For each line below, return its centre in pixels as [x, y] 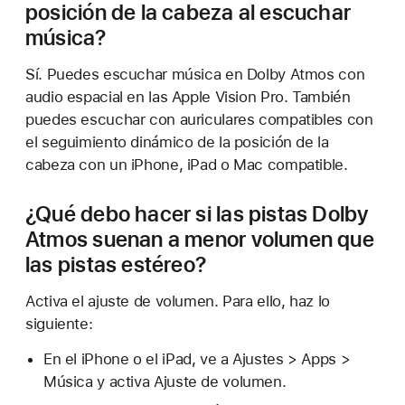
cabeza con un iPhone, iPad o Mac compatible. [187, 165]
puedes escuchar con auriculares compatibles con [199, 120]
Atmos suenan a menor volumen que [200, 240]
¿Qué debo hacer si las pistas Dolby [198, 214]
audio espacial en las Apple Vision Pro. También [188, 97]
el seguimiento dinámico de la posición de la [177, 142]
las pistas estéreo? [116, 265]
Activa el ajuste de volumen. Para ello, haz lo [178, 301]
